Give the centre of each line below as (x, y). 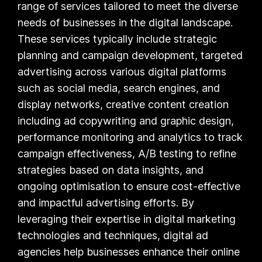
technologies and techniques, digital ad (113, 235)
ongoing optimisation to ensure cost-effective (129, 186)
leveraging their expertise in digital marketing (127, 219)
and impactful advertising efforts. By (106, 202)
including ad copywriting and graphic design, (126, 120)
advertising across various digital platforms (122, 71)
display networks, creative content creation (123, 104)
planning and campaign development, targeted (130, 55)
